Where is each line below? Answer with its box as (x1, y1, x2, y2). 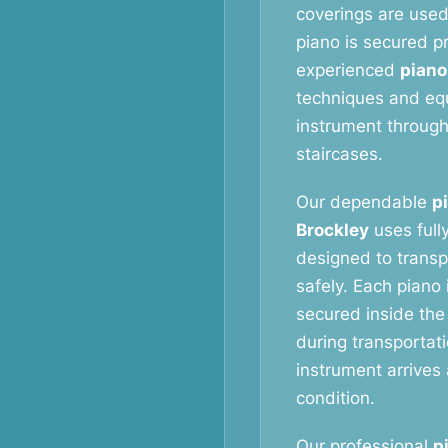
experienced (296, 60, 400, 80)
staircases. (296, 144, 383, 164)
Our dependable (296, 192, 432, 212)
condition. (296, 388, 375, 408)
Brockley (296, 220, 369, 240)
